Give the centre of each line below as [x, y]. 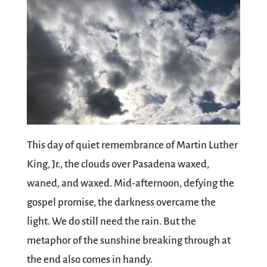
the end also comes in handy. [89, 259]
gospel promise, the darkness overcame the [121, 202]
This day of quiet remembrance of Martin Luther [132, 145]
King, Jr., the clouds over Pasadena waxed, [118, 164]
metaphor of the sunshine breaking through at [128, 240]
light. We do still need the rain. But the [111, 221]
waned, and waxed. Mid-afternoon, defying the [130, 183]
